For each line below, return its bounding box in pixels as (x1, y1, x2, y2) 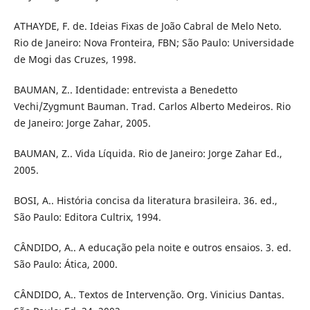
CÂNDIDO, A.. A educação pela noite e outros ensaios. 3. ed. (13, 241, 291, 255)
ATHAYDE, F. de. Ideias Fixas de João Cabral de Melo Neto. (13, 19, 282, 33)
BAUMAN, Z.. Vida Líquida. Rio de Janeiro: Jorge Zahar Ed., (13, 147, 282, 161)
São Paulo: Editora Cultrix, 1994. (13, 210, 161, 224)
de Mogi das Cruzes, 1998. (13, 53, 136, 66)
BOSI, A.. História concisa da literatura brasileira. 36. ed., (13, 194, 277, 208)
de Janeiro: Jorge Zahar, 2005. (13, 116, 151, 130)
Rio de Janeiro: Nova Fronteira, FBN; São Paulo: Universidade (13, 36, 294, 50)
